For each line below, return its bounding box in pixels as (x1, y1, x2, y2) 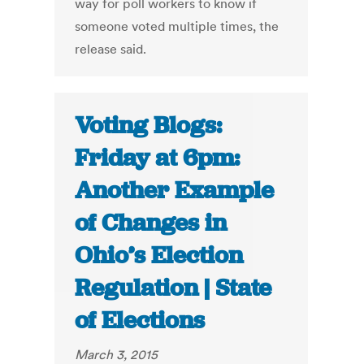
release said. (75, 41, 147, 58)
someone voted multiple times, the (75, 18, 279, 35)
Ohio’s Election (75, 240, 244, 271)
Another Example (75, 175, 275, 206)
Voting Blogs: (75, 110, 223, 141)
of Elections (75, 305, 206, 336)
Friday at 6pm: (75, 142, 240, 174)
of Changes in (75, 207, 227, 239)
